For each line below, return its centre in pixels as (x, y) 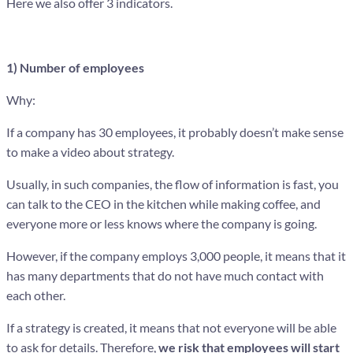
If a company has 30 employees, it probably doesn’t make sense (175, 132)
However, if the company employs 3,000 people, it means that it (176, 255)
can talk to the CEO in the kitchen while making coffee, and (163, 203)
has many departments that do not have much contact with (165, 275)
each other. (36, 295)
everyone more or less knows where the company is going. (162, 223)
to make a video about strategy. (90, 151)
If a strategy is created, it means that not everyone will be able (171, 327)
